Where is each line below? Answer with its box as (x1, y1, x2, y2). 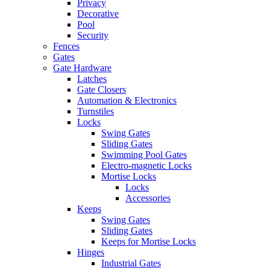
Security (77, 30, 108, 40)
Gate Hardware (53, 63, 111, 73)
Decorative (77, 8, 119, 19)
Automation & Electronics (77, 95, 177, 105)
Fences (53, 41, 80, 51)
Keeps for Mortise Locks (101, 236, 196, 246)
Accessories (125, 193, 171, 203)
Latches (77, 74, 107, 84)
